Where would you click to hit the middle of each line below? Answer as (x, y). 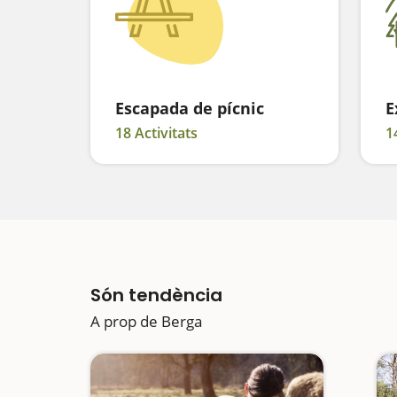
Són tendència (156, 295)
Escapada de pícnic (190, 108)
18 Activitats (156, 133)
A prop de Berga (146, 321)
